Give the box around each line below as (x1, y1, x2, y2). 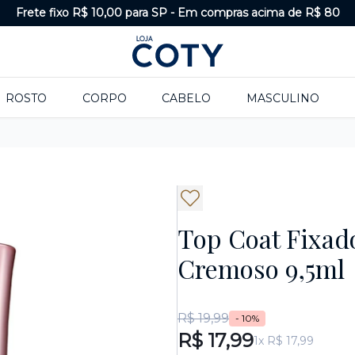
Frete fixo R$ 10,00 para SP (15, 6, 167, 20)
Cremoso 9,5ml (177, 251, 345, 285)
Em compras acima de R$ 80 (177, 6, 340, 20)
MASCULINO (246, 91, 320, 105)
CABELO (162, 91, 212, 105)
